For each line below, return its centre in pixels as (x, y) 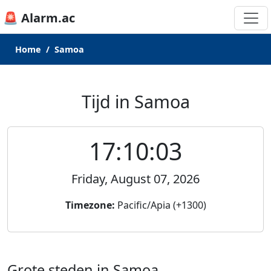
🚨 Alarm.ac (39, 18)
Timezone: (90, 205)
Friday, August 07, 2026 (135, 179)
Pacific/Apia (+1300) (160, 205)
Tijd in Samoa (135, 101)
